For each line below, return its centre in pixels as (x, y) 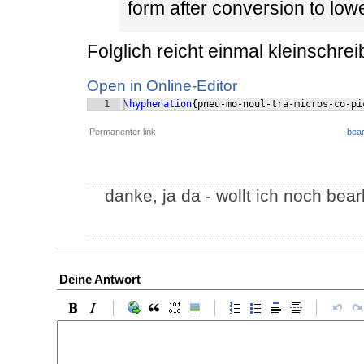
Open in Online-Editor (162, 86)
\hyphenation (158, 104)
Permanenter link (123, 132)
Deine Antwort (100, 279)
